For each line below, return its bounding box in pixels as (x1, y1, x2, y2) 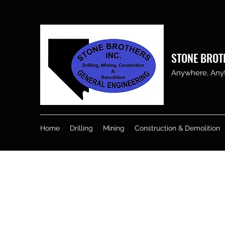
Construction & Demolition (135, 124, 220, 132)
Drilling (70, 124, 93, 132)
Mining (103, 124, 125, 132)
